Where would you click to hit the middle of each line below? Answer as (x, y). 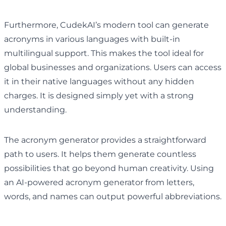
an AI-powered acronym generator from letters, (99, 182)
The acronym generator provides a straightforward (105, 140)
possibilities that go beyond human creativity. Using (109, 168)
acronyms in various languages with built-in (92, 39)
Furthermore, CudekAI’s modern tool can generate (106, 25)
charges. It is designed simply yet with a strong (99, 95)
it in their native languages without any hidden (99, 81)
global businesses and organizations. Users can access (113, 67)
